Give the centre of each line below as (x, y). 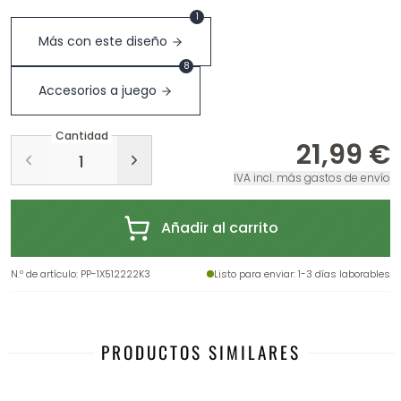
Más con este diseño (103, 41)
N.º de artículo (43, 274)
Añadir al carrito (219, 228)
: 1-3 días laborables (342, 274)
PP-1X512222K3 (115, 274)
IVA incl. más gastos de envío (312, 178)
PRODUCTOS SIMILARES (200, 352)
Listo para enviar (254, 274)
